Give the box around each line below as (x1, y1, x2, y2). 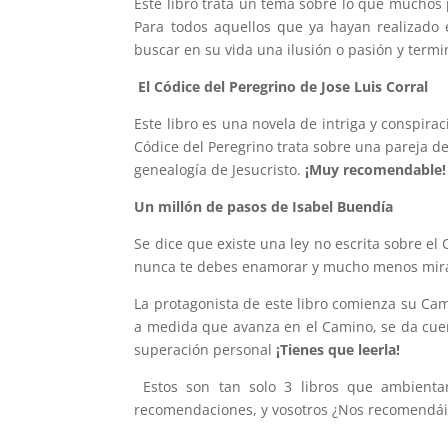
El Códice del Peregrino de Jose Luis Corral (134, 77, 429, 97)
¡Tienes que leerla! (276, 340, 401, 360)
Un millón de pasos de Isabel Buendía (134, 197, 394, 217)
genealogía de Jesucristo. (134, 160, 302, 180)
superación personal (134, 340, 277, 360)
